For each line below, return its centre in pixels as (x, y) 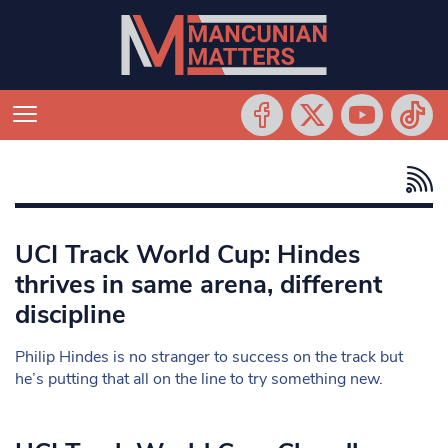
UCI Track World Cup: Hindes (187, 254)
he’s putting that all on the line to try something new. (199, 379)
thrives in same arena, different (198, 284)
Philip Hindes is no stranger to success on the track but (209, 357)
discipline (70, 314)
